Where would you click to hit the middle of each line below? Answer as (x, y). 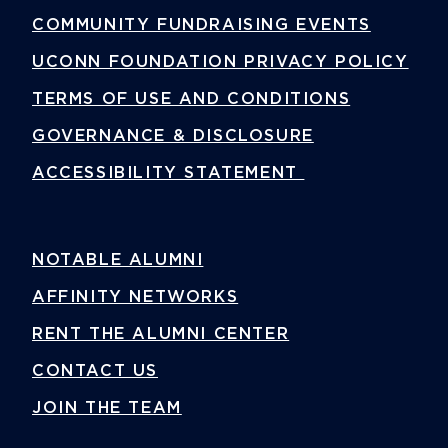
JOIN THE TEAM (107, 408)
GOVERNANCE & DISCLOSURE (173, 136)
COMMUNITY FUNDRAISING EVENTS (201, 25)
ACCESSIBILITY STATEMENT (168, 173)
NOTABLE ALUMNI (118, 260)
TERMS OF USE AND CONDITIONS (191, 99)
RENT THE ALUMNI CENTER (161, 334)
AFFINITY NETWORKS (135, 297)
